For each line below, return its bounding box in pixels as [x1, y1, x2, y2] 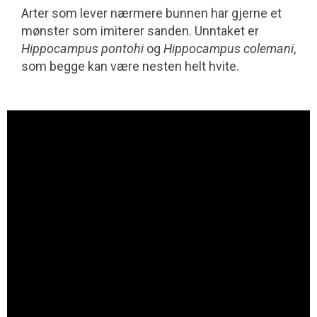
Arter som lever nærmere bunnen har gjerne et [21, 6, 282, 21]
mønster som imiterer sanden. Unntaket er [21, 23, 259, 39]
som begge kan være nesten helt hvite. [21, 59, 239, 74]
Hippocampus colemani [163, 41, 294, 57]
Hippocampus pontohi [21, 41, 144, 57]
